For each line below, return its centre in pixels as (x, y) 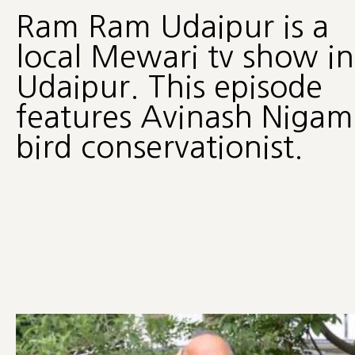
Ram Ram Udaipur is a (172, 27)
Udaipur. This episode (169, 87)
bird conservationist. (159, 147)
